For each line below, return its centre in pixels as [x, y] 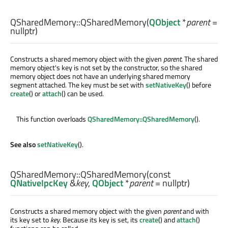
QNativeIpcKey [39, 183]
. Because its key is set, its [99, 219]
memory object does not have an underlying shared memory [100, 76]
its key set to [30, 219]
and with [195, 211]
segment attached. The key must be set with [78, 85]
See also [24, 145]
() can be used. [83, 94]
